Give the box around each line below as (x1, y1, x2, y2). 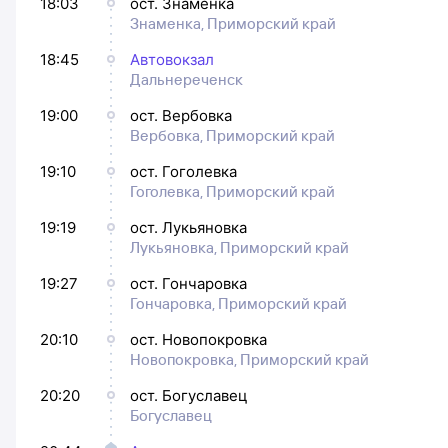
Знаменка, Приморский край (130, 14, 336, 33)
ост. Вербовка (130, 106, 232, 125)
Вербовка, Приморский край (130, 126, 335, 145)
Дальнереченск (130, 70, 243, 89)
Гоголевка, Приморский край (130, 182, 335, 201)
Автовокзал (130, 50, 214, 69)
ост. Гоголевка (130, 162, 237, 181)
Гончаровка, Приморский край (130, 294, 347, 313)
